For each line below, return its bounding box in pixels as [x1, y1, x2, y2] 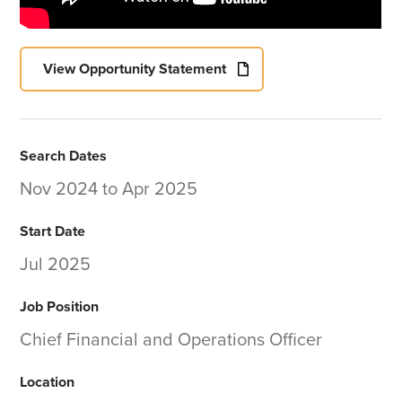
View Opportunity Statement [43, 60, 227, 79]
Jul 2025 [20, 254, 92, 276]
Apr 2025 [122, 179, 198, 201]
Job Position [20, 298, 100, 317]
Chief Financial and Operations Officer [20, 329, 323, 352]
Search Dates [20, 147, 108, 166]
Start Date [20, 223, 86, 241]
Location [20, 373, 75, 392]
